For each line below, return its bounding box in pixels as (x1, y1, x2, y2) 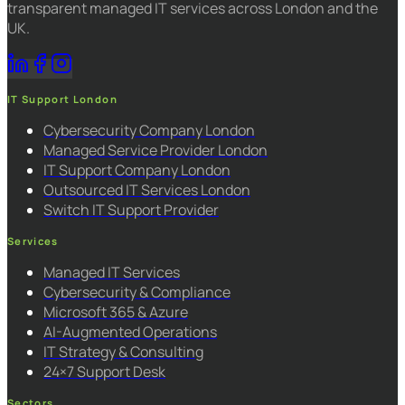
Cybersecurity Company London (43, 119, 255, 140)
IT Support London (7, 91, 118, 106)
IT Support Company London (43, 159, 231, 180)
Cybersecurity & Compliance (43, 281, 231, 302)
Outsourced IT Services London (43, 179, 250, 200)
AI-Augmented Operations (43, 321, 217, 342)
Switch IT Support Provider (43, 199, 219, 220)
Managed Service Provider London (43, 139, 268, 160)
